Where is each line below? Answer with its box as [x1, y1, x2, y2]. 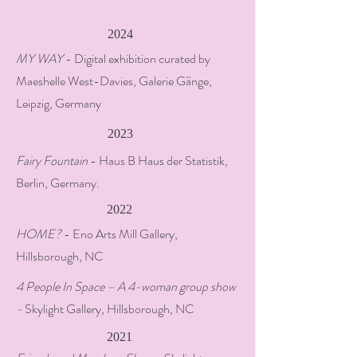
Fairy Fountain [16, 151, 88, 170]
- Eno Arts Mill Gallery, [64, 225, 178, 243]
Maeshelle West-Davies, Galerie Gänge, [16, 72, 212, 90]
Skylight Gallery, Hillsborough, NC [25, 300, 194, 318]
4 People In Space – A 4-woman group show [16, 277, 236, 296]
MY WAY [16, 49, 63, 68]
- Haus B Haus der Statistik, [88, 151, 228, 170]
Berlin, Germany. [16, 174, 100, 192]
